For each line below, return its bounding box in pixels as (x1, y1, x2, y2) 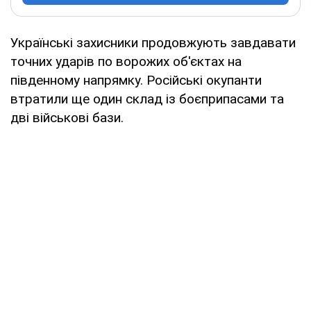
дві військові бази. (10, 109, 124, 126)
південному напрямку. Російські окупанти (10, 72, 262, 88)
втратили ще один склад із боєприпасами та (10, 90, 284, 107)
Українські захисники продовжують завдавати (10, 34, 296, 51)
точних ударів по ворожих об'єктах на (10, 53, 242, 69)
